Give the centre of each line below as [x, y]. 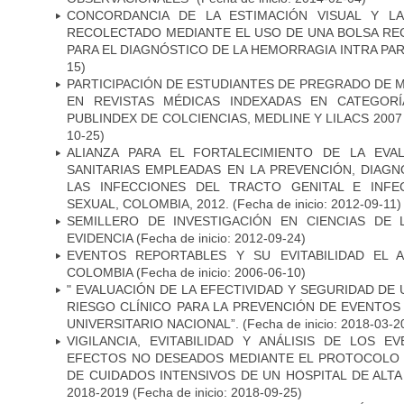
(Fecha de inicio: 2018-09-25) [216, 392]
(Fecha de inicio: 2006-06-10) [221, 272]
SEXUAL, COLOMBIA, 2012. [148, 203]
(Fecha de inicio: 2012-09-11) [315, 203]
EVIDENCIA [100, 238]
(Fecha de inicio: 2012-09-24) [219, 238]
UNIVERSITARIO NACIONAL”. [153, 323]
